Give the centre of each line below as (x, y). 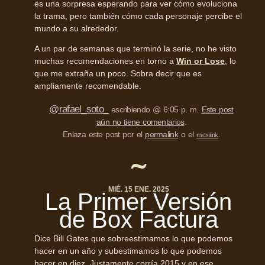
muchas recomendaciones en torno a (105, 61)
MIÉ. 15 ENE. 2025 (138, 190)
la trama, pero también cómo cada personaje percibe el (138, 16)
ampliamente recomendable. (88, 86)
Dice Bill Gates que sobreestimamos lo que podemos (133, 238)
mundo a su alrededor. (77, 29)
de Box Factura (138, 220)
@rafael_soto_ (79, 109)
